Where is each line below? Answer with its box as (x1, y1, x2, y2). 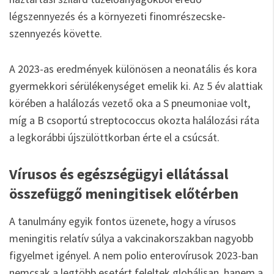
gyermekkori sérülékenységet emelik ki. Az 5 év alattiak (9, 79, 263, 93)
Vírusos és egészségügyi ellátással (9, 165, 228, 183)
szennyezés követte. (9, 26, 102, 40)
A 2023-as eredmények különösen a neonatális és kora (9, 62, 257, 76)
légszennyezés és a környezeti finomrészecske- (9, 9, 226, 23)
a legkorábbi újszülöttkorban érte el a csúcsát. (9, 130, 220, 144)
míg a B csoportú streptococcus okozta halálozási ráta (9, 113, 259, 127)
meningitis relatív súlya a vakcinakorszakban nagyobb (9, 231, 253, 245)
